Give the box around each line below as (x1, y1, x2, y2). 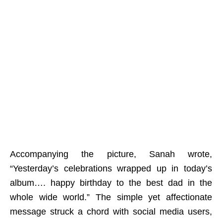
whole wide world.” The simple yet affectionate (10, 192, 212, 203)
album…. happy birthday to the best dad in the (10, 178, 212, 188)
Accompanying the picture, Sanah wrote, (10, 149, 212, 160)
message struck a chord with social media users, (10, 207, 212, 217)
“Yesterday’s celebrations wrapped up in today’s (10, 164, 212, 174)
